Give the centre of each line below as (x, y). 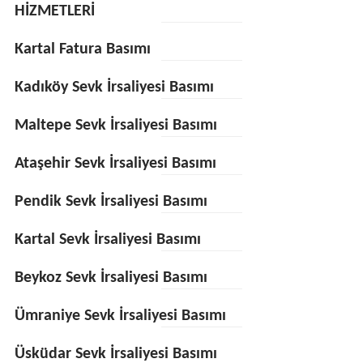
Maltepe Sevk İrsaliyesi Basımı (115, 126)
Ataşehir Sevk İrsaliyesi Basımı (115, 164)
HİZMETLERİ (54, 11)
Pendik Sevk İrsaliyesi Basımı (111, 202)
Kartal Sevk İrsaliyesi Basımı (107, 240)
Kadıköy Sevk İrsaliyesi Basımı (114, 88)
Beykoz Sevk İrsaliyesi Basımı (111, 278)
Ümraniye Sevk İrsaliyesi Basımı (120, 316)
